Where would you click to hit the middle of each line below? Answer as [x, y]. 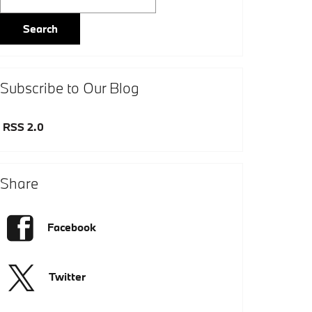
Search [40, 29]
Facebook [72, 227]
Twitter [67, 276]
